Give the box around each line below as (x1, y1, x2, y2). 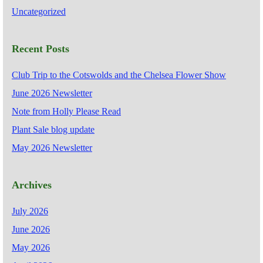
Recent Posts (12, 42, 69, 55)
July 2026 (12, 205, 48, 216)
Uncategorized (12, 6, 66, 16)
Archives (12, 178, 52, 191)
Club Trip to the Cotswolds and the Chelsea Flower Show (12, 69, 226, 80)
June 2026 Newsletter (12, 87, 92, 98)
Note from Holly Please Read (12, 106, 121, 116)
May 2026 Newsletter (12, 142, 92, 153)
